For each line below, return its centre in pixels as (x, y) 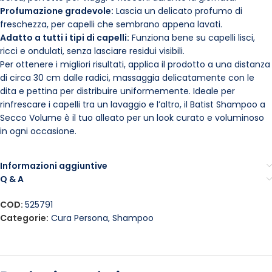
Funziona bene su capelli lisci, (192, 38)
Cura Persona (80, 218)
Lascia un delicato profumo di (178, 11)
